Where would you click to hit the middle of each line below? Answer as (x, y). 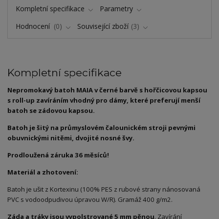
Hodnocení (33, 26)
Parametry (116, 8)
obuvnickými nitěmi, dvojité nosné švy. (71, 138)
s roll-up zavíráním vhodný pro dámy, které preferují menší (104, 100)
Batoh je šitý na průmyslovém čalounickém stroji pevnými (101, 128)
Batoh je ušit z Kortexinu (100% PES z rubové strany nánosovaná (104, 189)
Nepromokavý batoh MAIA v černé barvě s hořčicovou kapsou (107, 90)
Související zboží (103, 26)
